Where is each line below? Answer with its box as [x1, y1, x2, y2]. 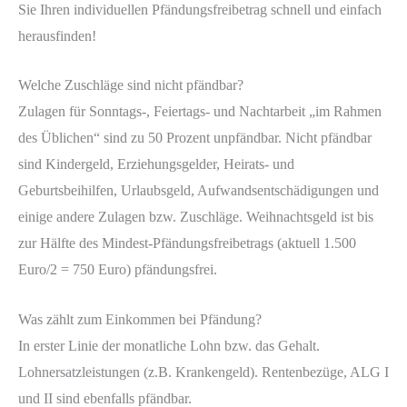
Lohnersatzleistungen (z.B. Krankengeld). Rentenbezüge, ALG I [18, 363, 389, 380]
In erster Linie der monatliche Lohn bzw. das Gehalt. [18, 337, 320, 353]
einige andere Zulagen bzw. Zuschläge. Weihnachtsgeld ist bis [18, 209, 373, 225]
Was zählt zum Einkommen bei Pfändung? [18, 311, 262, 327]
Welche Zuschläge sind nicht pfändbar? [18, 77, 243, 94]
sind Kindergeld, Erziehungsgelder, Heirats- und [18, 156, 294, 173]
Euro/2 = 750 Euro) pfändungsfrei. [18, 262, 217, 278]
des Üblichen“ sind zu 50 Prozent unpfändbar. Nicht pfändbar [18, 130, 372, 146]
